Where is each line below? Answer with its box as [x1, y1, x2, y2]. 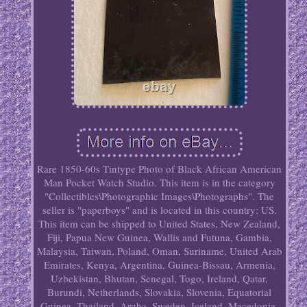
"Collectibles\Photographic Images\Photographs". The [45, 189, 275, 204]
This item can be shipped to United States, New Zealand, [38, 217, 281, 231]
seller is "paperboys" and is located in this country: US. [42, 203, 277, 217]
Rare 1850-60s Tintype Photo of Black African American [37, 162, 282, 176]
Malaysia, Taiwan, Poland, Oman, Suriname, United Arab [36, 244, 282, 258]
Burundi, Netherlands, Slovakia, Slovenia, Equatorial [47, 285, 272, 299]
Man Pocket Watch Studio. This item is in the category [43, 175, 275, 190]
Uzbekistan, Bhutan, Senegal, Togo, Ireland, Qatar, [51, 271, 269, 286]
